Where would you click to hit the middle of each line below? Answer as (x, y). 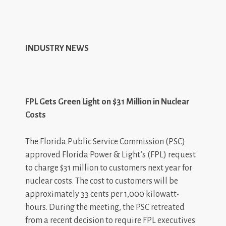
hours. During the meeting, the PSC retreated (105, 207)
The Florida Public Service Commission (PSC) (105, 142)
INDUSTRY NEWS (57, 48)
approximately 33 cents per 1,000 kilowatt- (102, 194)
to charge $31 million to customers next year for (109, 168)
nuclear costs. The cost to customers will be (102, 181)
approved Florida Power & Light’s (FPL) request (110, 155)
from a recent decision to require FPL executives (110, 220)
